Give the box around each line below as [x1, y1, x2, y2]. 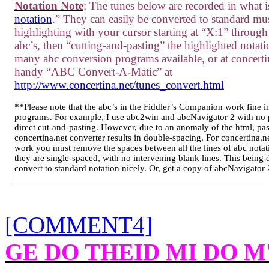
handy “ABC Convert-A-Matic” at [14, 65, 172, 78]
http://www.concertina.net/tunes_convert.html [14, 79, 224, 91]
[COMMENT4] [5, 212, 153, 238]
